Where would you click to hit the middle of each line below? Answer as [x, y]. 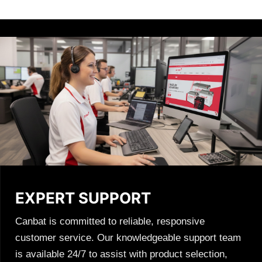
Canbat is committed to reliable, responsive [110, 222]
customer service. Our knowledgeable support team [128, 238]
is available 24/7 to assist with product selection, [121, 254]
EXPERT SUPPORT [83, 198]
